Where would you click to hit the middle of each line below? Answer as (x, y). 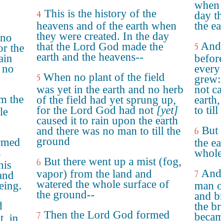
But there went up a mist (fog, (113, 162)
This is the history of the (100, 14)
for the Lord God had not (96, 110)
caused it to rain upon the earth (107, 121)
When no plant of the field (104, 77)
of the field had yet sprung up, (106, 100)
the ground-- (66, 195)
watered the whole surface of (103, 184)
